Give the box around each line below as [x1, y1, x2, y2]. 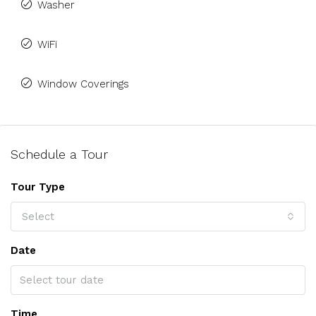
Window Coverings [37, 78, 129, 90]
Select [22, 210, 54, 223]
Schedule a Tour [11, 147, 108, 162]
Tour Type [11, 181, 65, 193]
